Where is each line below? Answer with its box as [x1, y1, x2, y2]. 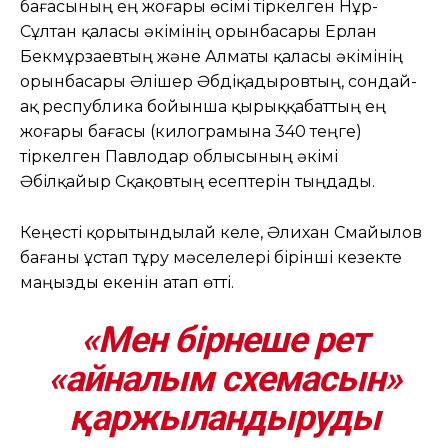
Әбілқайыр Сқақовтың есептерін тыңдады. [20, 171, 375, 191]
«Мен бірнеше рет [80, 318, 368, 361]
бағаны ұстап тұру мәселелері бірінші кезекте [20, 247, 402, 267]
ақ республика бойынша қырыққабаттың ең [20, 96, 386, 116]
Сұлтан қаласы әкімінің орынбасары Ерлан [20, 21, 377, 41]
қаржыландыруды [68, 396, 380, 439]
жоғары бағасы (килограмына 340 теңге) [20, 121, 362, 141]
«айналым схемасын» [47, 357, 401, 400]
